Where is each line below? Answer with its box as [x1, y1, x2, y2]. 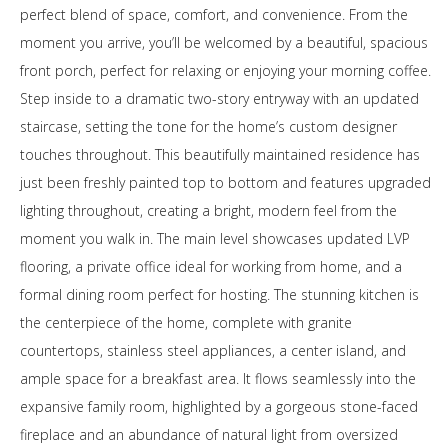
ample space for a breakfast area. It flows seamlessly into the [20, 369, 416, 388]
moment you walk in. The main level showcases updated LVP [20, 229, 410, 248]
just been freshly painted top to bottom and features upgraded [20, 173, 431, 192]
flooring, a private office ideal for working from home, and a [20, 257, 402, 276]
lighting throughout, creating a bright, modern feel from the [20, 201, 397, 220]
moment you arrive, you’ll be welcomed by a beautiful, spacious [20, 33, 428, 52]
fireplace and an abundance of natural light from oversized [20, 425, 398, 444]
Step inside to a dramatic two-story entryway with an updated [20, 89, 419, 108]
